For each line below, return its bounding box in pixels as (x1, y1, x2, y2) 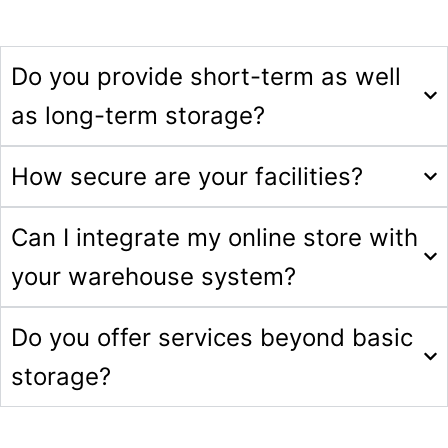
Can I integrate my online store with (11, 222, 418, 252)
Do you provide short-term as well (11, 61, 401, 91)
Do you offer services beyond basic (11, 322, 413, 352)
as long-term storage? (11, 100, 265, 130)
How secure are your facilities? (11, 161, 363, 191)
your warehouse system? (11, 261, 296, 291)
